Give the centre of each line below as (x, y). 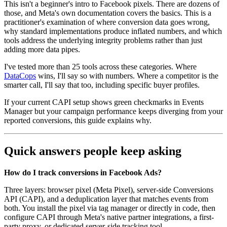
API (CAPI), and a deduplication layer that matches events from (106, 199)
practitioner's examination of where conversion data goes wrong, (107, 22)
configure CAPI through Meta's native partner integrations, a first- (109, 217)
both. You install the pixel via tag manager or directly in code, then (110, 208)
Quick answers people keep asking (93, 151)
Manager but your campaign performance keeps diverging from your (113, 111)
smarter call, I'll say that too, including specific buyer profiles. (102, 85)
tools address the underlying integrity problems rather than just (103, 41)
